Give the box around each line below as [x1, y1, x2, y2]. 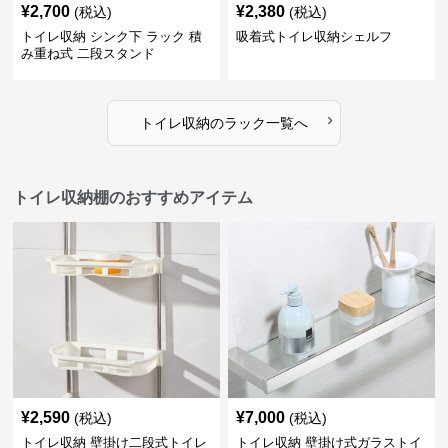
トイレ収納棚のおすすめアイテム [13, 189, 254, 206]
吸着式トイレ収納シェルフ [235, 29, 392, 44]
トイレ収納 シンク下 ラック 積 [21, 29, 203, 44]
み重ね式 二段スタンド [21, 46, 156, 61]
